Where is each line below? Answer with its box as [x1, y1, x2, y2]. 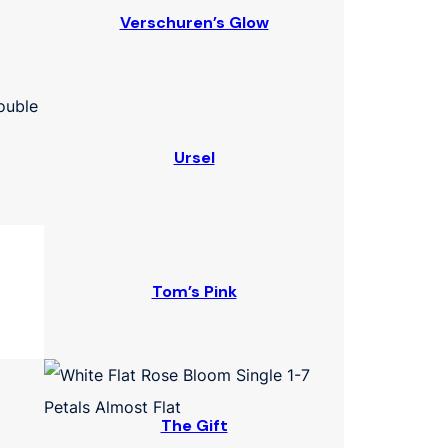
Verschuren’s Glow [119, 12, 269, 34]
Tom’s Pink [151, 280, 237, 302]
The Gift [160, 415, 228, 437]
